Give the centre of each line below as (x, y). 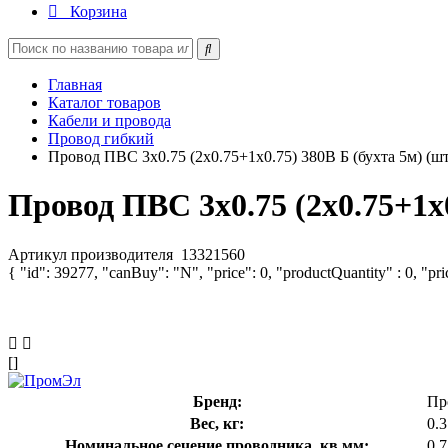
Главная (75, 84)
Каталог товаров (104, 102)
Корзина (98, 11)
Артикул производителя (92, 254)
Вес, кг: (217, 423)
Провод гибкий (101, 138)
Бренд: (217, 401)
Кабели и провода (109, 120)
